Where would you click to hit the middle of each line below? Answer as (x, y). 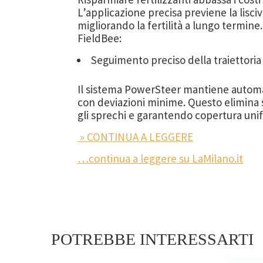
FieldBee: (100, 38)
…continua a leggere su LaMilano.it (160, 159)
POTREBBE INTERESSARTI (152, 240)
